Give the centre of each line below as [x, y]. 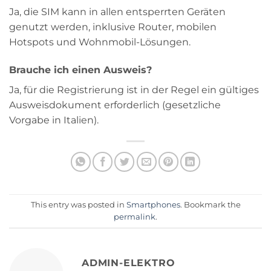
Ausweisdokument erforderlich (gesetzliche [115, 105]
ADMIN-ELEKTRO [129, 263]
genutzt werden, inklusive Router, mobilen [113, 27]
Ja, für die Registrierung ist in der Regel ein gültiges [134, 90]
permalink [135, 217]
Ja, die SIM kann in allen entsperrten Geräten [117, 12]
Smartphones [153, 204]
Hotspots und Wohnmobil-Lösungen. [100, 42]
